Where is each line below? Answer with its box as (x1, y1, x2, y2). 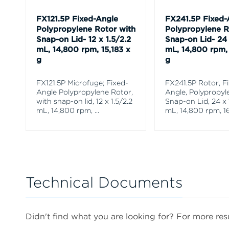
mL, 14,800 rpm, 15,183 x (36, 44, 130, 54)
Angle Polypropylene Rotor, (36, 87, 133, 96)
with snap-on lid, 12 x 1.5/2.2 (36, 97, 132, 105)
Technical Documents (26, 173, 182, 191)
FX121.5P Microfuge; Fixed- (36, 78, 128, 87)
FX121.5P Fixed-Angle (36, 14, 118, 24)
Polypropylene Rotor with (36, 24, 135, 34)
